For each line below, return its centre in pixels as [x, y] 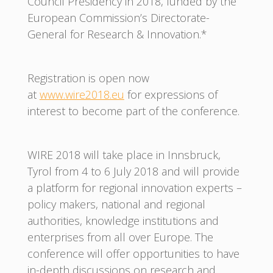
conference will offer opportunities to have [133, 253]
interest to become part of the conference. [133, 111]
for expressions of [171, 94]
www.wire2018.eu [82, 94]
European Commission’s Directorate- [118, 17]
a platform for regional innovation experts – [134, 187]
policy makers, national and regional [116, 204]
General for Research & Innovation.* [117, 34]
